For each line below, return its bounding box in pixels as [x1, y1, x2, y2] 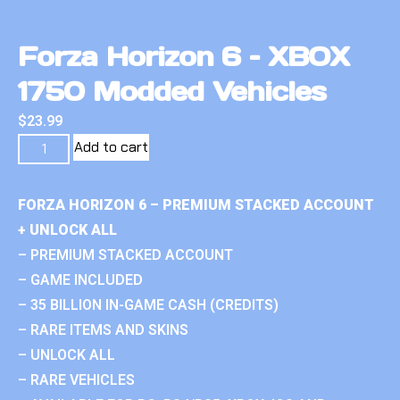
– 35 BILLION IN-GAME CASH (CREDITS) [18, 296, 279, 313]
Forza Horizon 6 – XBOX [18, 38, 350, 73]
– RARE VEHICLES [18, 371, 135, 388]
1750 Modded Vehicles [18, 73, 327, 108]
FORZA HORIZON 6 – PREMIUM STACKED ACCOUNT [18, 196, 374, 213]
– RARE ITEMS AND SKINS [18, 321, 188, 338]
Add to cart [74, 137, 149, 156]
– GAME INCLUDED [18, 271, 143, 288]
